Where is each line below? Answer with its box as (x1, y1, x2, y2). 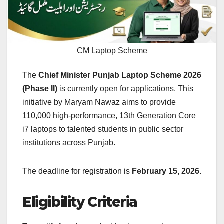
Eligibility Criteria (22, 193, 137, 211)
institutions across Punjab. (22, 138, 115, 147)
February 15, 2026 (132, 167, 199, 176)
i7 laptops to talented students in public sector (22, 125, 183, 134)
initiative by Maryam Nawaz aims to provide (22, 98, 176, 107)
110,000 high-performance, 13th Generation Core (22, 111, 196, 120)
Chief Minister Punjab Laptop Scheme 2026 (38, 71, 201, 80)
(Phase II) (22, 84, 57, 93)
